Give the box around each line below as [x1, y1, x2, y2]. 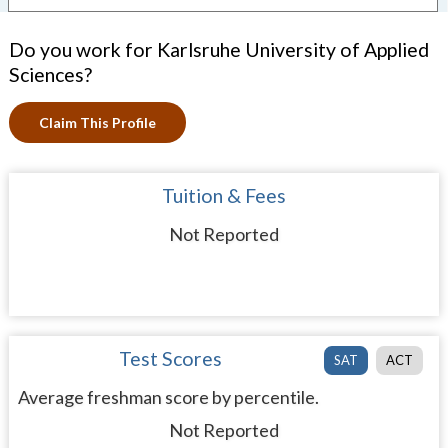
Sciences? [8, 63, 92, 86]
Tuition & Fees [161, 184, 286, 207]
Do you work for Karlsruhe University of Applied [8, 38, 429, 61]
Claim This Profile [38, 114, 156, 131]
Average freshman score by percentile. [17, 386, 319, 408]
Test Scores [119, 347, 223, 370]
